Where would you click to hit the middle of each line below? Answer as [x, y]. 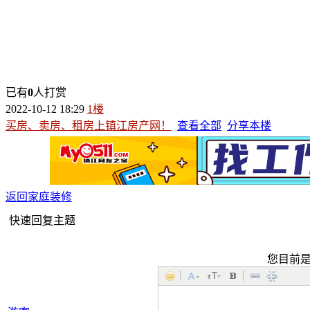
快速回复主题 [42, 220]
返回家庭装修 [39, 197]
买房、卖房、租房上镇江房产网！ [89, 125]
